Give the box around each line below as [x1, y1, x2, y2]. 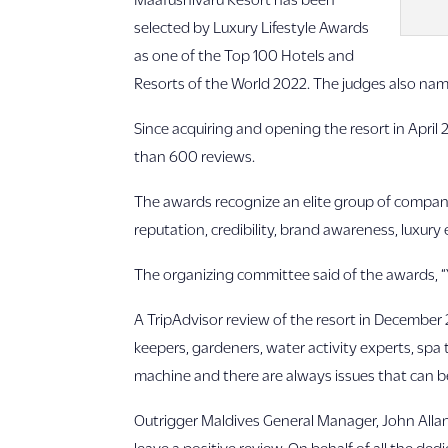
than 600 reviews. [134, 146, 256, 164]
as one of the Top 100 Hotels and [134, 45, 355, 63]
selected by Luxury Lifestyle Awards [134, 17, 370, 35]
